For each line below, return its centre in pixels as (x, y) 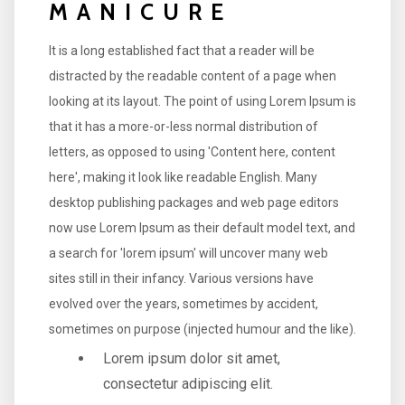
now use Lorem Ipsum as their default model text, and (202, 227)
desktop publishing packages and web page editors (193, 202)
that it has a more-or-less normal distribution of (183, 126)
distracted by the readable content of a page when (192, 75)
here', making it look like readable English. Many (183, 177)
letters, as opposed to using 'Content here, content (192, 151)
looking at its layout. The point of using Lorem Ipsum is (202, 101)
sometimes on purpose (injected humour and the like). (202, 329)
